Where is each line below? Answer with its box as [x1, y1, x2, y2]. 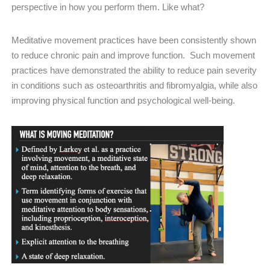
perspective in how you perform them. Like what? [11, 1, 204, 12]
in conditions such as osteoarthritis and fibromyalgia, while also [11, 80, 257, 90]
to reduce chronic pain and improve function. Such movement [11, 49, 255, 60]
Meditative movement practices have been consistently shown [11, 34, 256, 45]
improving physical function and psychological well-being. [11, 95, 235, 105]
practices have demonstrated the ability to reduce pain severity [11, 64, 257, 75]
